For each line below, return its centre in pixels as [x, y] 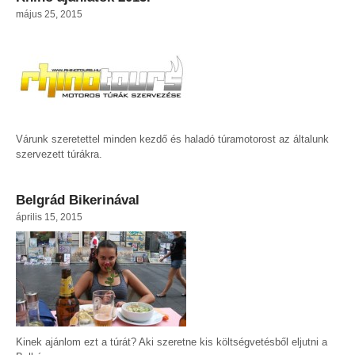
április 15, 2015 [49, 217]
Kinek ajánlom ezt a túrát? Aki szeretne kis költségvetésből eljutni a [172, 342]
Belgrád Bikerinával [78, 200]
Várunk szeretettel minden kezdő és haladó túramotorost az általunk [172, 139]
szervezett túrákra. [59, 155]
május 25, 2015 [49, 14]
